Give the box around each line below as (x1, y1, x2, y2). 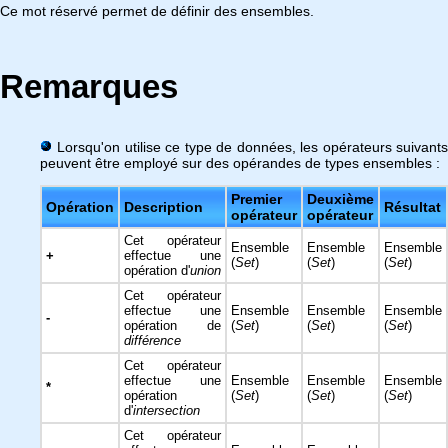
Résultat (384, 199, 441, 215)
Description (124, 199, 203, 215)
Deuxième (307, 191, 374, 207)
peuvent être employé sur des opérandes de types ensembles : (40, 155, 440, 171)
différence (124, 333, 181, 348)
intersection (133, 403, 200, 418)
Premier (231, 191, 282, 207)
